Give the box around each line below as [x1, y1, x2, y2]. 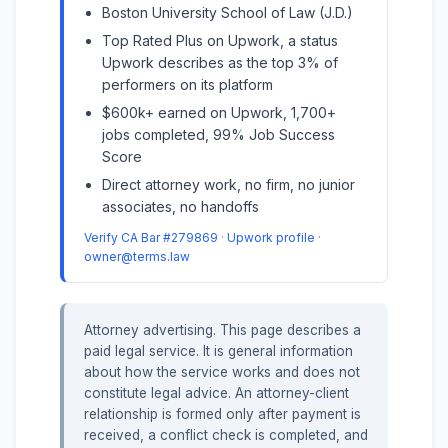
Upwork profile [227, 229, 315, 245]
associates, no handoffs [102, 197, 259, 215]
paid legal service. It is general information [84, 343, 353, 360]
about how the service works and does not [84, 364, 360, 381]
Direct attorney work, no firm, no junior [102, 175, 355, 193]
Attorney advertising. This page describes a [84, 322, 361, 339]
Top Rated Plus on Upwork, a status [102, 31, 338, 49]
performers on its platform [102, 75, 273, 93]
